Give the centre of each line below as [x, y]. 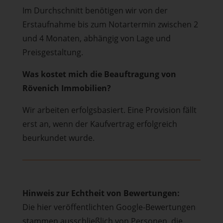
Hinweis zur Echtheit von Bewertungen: [101, 193]
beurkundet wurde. [58, 138]
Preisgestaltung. [53, 52]
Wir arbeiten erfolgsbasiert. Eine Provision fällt [109, 110]
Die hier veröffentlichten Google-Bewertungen [109, 207]
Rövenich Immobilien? [66, 88]
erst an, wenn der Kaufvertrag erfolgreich [100, 124]
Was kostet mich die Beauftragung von [99, 74]
